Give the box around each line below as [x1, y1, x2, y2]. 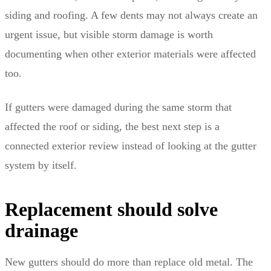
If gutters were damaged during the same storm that [5, 100, 232, 113]
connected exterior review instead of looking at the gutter [5, 139, 256, 152]
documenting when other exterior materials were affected [5, 47, 256, 60]
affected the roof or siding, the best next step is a [5, 120, 220, 132]
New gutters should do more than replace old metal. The [5, 255, 253, 268]
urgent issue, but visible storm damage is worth [5, 28, 213, 41]
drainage [5, 219, 78, 241]
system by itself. [5, 158, 77, 171]
